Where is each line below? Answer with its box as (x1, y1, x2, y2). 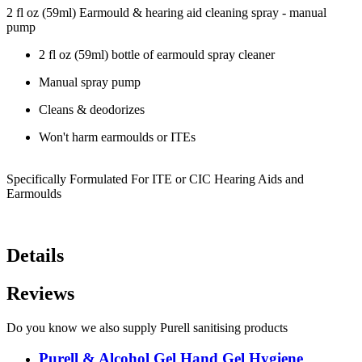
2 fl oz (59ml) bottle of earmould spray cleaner (39, 47, 275, 61)
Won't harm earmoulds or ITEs (39, 129, 196, 144)
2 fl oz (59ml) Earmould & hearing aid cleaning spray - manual (6, 5, 326, 19)
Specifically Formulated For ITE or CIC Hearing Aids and (6, 171, 304, 186)
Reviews (6, 282, 74, 304)
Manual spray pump (39, 74, 141, 89)
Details (6, 244, 64, 266)
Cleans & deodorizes (39, 102, 145, 116)
